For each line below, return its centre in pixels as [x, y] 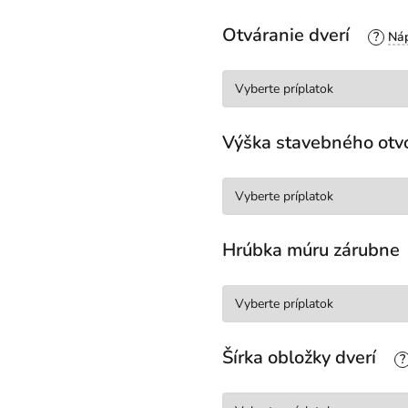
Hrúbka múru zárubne [311, 250]
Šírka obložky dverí [301, 358]
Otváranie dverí [288, 36]
